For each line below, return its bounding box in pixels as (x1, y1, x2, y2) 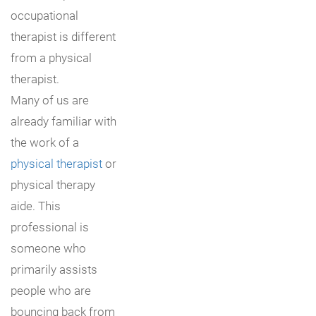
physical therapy (11, 176, 95, 193)
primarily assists (11, 260, 97, 277)
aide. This (11, 197, 61, 214)
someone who (11, 239, 86, 256)
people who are (11, 281, 91, 298)
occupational (11, 6, 78, 23)
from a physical (11, 49, 92, 66)
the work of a (11, 133, 79, 150)
